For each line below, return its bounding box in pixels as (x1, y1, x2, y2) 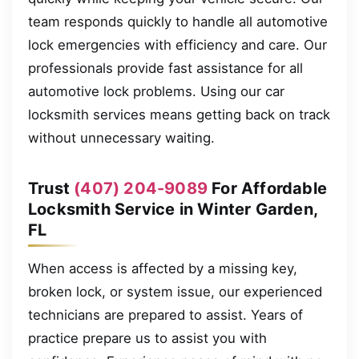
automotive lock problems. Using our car (28, 83, 284, 99)
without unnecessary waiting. (28, 129, 215, 146)
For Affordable (208, 178, 328, 198)
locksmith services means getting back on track (28, 106, 330, 123)
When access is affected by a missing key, (28, 260, 297, 276)
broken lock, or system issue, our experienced (28, 283, 322, 300)
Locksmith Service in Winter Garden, (28, 199, 318, 219)
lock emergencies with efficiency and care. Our (28, 36, 327, 53)
